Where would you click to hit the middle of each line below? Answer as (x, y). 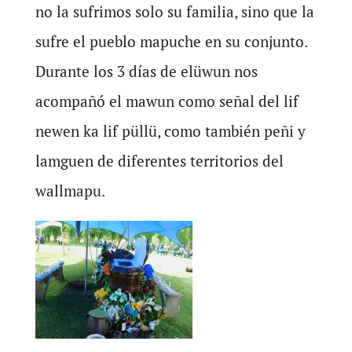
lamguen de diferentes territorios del (159, 160)
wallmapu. (70, 190)
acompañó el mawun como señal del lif (167, 101)
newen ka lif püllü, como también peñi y (170, 130)
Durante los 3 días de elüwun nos (146, 71)
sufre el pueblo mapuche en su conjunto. (171, 41)
